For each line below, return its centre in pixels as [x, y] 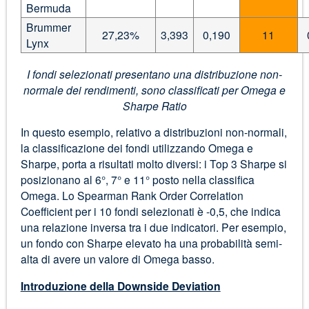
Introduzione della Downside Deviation [120, 286]
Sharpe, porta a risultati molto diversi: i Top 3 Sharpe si [153, 164]
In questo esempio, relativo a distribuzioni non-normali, [153, 132]
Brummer [48, 27]
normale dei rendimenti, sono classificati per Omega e [154, 89]
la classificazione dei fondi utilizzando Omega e [137, 148]
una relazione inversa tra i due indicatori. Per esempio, [153, 227]
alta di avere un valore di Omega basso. [117, 259]
